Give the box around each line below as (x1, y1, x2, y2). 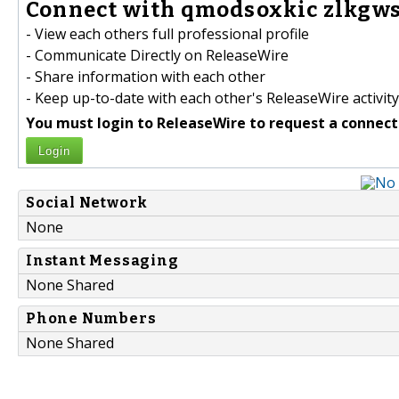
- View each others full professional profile (26, 24, 309, 45)
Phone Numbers (26, 310, 157, 328)
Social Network (26, 194, 149, 212)
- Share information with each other (26, 67, 265, 87)
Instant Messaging (26, 252, 179, 270)
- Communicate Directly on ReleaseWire (26, 45, 289, 66)
